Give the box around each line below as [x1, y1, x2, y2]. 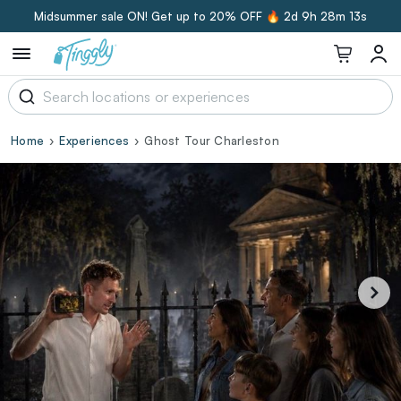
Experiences [59, 133, 130, 148]
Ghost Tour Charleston [144, 133, 279, 148]
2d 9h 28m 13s [284, 9, 367, 23]
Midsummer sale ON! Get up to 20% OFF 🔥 [34, 9, 280, 23]
